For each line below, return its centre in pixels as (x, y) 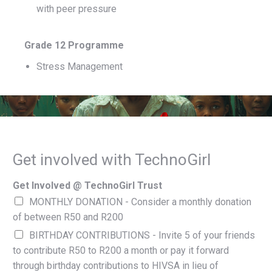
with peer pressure (76, 8)
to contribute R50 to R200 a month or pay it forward (121, 250)
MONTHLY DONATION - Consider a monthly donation (140, 202)
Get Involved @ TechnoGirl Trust (87, 185)
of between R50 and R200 (68, 217)
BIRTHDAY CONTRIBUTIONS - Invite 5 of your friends (142, 235)
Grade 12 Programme (74, 45)
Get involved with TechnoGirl (111, 159)
